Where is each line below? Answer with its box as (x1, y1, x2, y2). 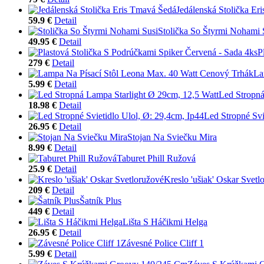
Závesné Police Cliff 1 (121, 237, 204, 248)
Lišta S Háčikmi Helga (123, 216, 207, 227)
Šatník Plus (80, 195, 121, 206)
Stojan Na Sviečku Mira (127, 131, 217, 142)
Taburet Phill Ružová (117, 153, 196, 163)
